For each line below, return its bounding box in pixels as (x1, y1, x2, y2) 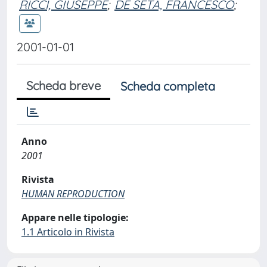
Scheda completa (120, 79, 215, 94)
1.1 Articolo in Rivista (21, 225, 114, 238)
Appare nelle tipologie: (21, 211, 129, 224)
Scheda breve (26, 78, 101, 93)
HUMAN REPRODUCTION (21, 187, 125, 200)
